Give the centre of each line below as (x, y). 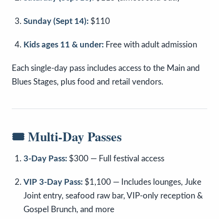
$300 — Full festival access (116, 159)
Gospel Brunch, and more (69, 210)
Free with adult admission (150, 45)
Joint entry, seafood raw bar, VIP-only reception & (113, 196)
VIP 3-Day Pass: (53, 182)
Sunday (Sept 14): (56, 22)
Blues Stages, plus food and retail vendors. (88, 82)
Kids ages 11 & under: (64, 45)
